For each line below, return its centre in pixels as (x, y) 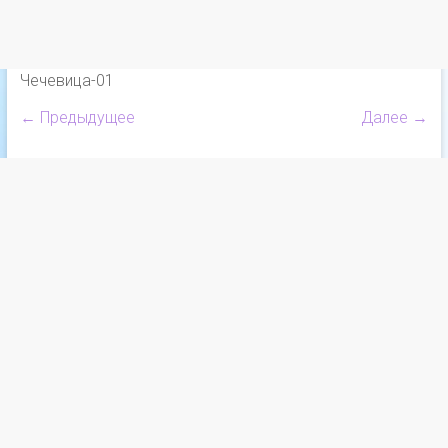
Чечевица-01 (66, 80)
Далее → (395, 117)
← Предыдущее (77, 117)
